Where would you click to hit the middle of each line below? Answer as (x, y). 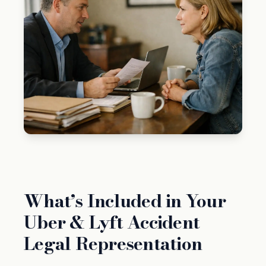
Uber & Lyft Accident (112, 222)
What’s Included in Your (125, 201)
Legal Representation (113, 244)
